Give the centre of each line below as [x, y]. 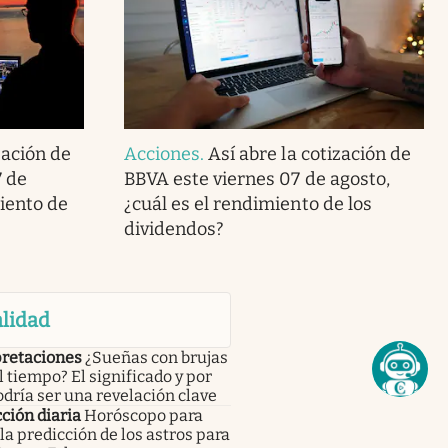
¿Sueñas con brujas [156, 358]
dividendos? [174, 229]
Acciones [162, 154]
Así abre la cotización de [309, 154]
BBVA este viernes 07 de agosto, [256, 179]
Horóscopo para [143, 416]
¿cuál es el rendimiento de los [247, 204]
